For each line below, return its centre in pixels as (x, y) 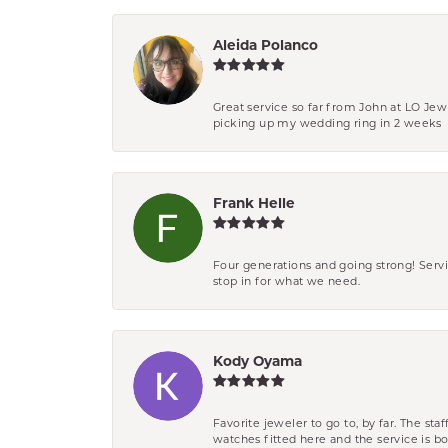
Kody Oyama (257, 360)
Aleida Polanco (265, 44)
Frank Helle (254, 202)
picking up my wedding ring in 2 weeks (327, 122)
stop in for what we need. (286, 280)
